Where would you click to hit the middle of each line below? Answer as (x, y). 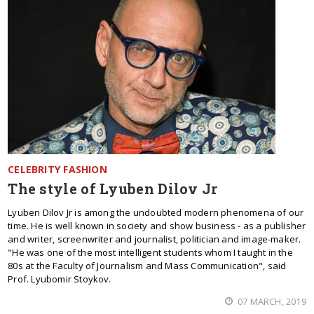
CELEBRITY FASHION (57, 169)
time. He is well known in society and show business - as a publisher (157, 226)
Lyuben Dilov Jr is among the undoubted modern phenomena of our (156, 212)
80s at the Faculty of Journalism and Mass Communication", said (147, 266)
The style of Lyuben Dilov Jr (113, 189)
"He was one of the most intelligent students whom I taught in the (150, 252)
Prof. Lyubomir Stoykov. (60, 279)
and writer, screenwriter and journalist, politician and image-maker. (155, 239)
